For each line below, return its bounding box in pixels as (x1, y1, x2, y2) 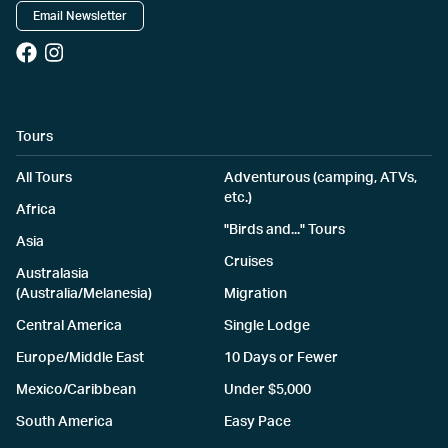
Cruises (224, 255, 273, 270)
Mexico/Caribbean (16, 383, 136, 398)
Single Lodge (224, 319, 310, 334)
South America (16, 415, 113, 430)
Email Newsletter (33, 10, 127, 23)
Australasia (16, 267, 89, 282)
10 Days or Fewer (224, 351, 338, 366)
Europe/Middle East (16, 351, 144, 366)
